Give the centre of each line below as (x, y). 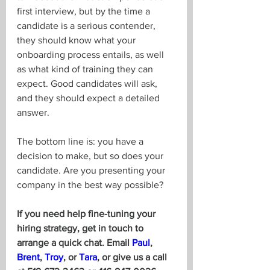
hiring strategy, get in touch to (81, 228)
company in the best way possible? (90, 185)
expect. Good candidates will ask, (88, 83)
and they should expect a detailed (89, 98)
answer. (33, 112)
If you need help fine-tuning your (87, 214)
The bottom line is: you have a (81, 141)
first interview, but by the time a (85, 11)
